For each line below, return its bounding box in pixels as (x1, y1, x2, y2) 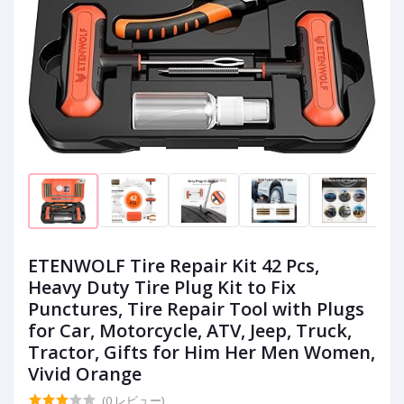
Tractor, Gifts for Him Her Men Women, (28, 340, 375, 365)
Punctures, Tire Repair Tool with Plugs (28, 297, 364, 322)
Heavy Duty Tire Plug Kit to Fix (28, 275, 296, 300)
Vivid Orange (28, 362, 142, 387)
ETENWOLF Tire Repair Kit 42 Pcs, (28, 253, 319, 279)
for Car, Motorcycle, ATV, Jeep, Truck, (28, 318, 352, 344)
